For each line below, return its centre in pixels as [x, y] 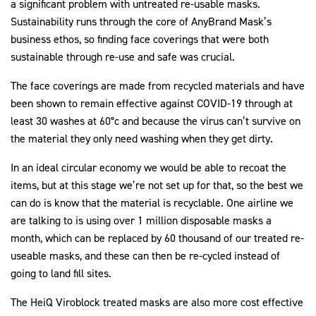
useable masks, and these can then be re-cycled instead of [145, 256]
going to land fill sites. [61, 274]
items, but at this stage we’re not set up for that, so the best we [157, 186]
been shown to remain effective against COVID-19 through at [152, 104]
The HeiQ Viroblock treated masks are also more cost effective [157, 303]
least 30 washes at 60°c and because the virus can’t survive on [156, 121]
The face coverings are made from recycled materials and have [158, 86]
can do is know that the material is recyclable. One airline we [152, 203]
